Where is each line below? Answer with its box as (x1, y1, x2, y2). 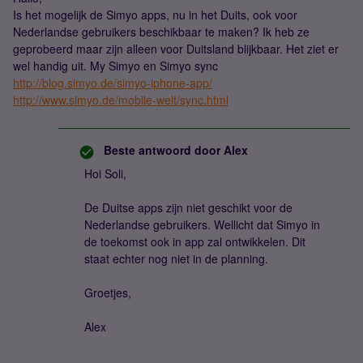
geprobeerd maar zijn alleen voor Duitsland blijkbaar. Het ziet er (13, 41, 339, 57)
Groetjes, (84, 284, 131, 301)
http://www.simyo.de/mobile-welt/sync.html (13, 92, 228, 108)
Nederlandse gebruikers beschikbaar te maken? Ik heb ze (13, 23, 310, 40)
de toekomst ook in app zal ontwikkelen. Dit (84, 233, 305, 250)
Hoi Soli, (84, 165, 126, 181)
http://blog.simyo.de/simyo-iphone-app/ (13, 75, 212, 91)
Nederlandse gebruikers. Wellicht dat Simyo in (84, 216, 320, 233)
